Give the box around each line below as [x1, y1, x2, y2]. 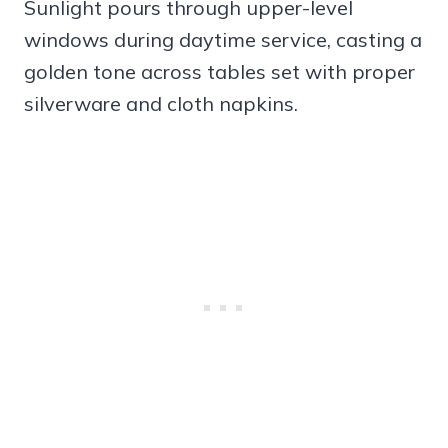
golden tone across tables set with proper [24, 59, 415, 85]
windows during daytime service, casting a [24, 27, 422, 53]
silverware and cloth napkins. [24, 91, 298, 117]
